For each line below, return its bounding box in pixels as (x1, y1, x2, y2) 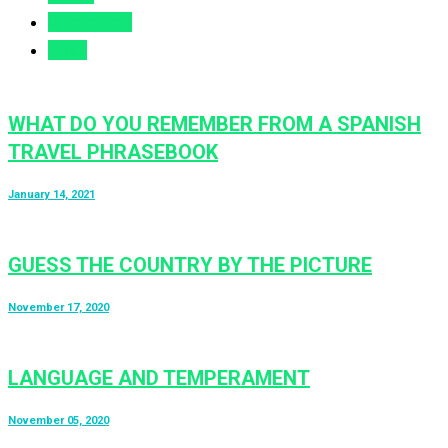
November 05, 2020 (8, 413, 109, 427)
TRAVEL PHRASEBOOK (8, 140, 218, 165)
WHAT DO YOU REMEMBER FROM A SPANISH (8, 112, 421, 137)
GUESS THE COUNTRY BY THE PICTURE (8, 253, 372, 278)
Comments (48, 11, 132, 32)
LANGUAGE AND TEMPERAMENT (8, 365, 310, 390)
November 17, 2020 (8, 301, 109, 315)
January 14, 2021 (8, 188, 95, 202)
